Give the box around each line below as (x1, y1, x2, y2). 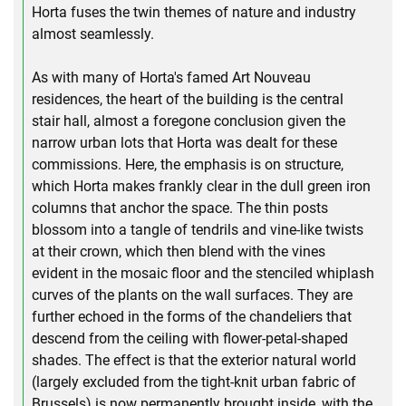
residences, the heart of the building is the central (32, 91, 343, 108)
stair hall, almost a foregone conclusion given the (32, 112, 345, 130)
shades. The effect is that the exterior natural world (32, 352, 356, 369)
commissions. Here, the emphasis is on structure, (32, 156, 343, 173)
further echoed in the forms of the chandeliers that (32, 308, 352, 325)
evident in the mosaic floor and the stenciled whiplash (32, 265, 374, 282)
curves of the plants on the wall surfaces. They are (32, 286, 353, 304)
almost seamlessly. (32, 25, 154, 43)
